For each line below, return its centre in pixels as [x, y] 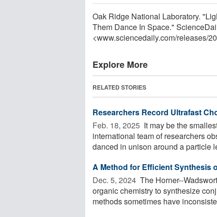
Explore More [120, 64]
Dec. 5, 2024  [115, 180]
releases [192, 37]
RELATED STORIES [119, 87]
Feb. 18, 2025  [117, 125]
